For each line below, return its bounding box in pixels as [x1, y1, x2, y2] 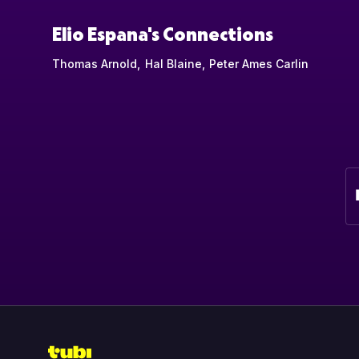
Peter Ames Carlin [209, 56, 309, 71]
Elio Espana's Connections [52, 21, 273, 45]
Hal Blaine [144, 56, 202, 71]
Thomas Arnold [52, 56, 137, 71]
